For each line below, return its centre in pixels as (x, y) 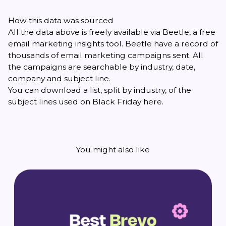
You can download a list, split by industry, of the (100, 90)
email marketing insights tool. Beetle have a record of (113, 43)
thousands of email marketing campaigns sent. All (106, 55)
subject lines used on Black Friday (76, 101)
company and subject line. (59, 78)
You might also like (113, 149)
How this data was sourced (61, 20)
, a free (202, 32)
